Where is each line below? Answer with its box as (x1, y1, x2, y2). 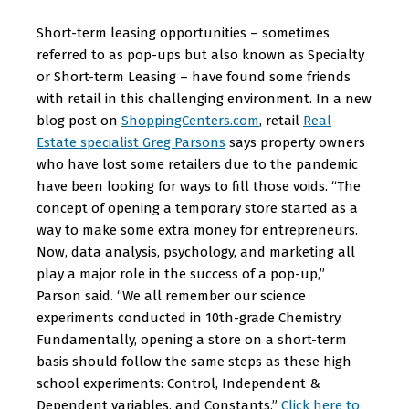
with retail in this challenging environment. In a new (37, 90, 372, 107)
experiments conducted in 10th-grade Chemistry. (37, 309, 342, 326)
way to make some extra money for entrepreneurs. (37, 222, 358, 238)
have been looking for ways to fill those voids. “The (37, 178, 361, 194)
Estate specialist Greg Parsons (37, 134, 225, 151)
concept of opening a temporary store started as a (37, 200, 358, 216)
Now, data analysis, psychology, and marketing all (37, 244, 355, 260)
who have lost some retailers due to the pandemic (37, 156, 358, 173)
